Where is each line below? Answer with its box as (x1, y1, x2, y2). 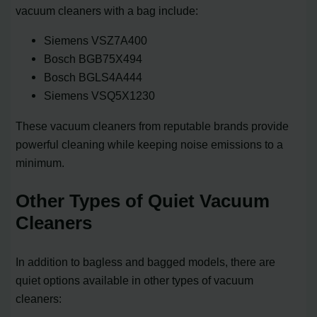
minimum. (16, 156, 65, 169)
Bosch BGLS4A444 (44, 71, 143, 84)
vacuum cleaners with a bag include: (16, 4, 199, 18)
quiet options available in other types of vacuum (16, 273, 254, 287)
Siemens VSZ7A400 (44, 34, 148, 47)
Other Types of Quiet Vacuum (16, 190, 270, 212)
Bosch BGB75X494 (44, 52, 143, 66)
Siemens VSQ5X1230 (44, 89, 156, 103)
